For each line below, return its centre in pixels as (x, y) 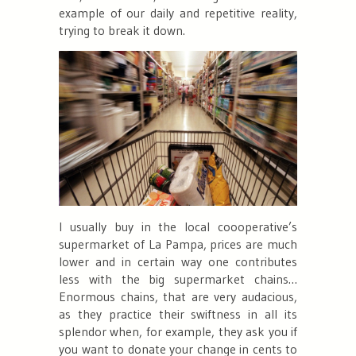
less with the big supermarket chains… (178, 279)
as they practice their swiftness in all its (178, 314)
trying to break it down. (122, 31)
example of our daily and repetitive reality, (178, 13)
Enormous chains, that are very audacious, (178, 297)
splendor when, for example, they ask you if (178, 332)
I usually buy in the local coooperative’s (178, 227)
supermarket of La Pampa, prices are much (178, 244)
